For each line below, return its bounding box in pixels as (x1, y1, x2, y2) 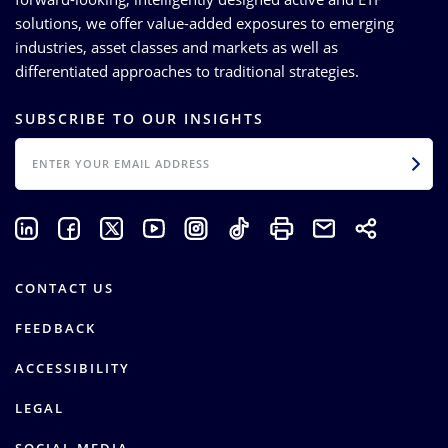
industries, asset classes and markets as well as (15, 36, 338, 57)
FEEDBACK (15, 319, 96, 337)
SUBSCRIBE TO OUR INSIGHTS (15, 108, 264, 128)
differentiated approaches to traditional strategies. (15, 60, 359, 81)
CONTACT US (15, 279, 114, 297)
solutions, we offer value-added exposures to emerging (15, 12, 394, 33)
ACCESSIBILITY (15, 359, 130, 377)
